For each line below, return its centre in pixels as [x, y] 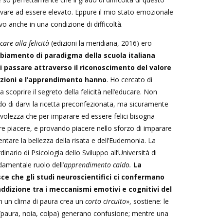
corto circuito [106, 201]
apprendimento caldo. [98, 164]
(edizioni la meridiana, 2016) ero [100, 43]
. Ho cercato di [129, 79]
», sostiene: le [147, 201]
